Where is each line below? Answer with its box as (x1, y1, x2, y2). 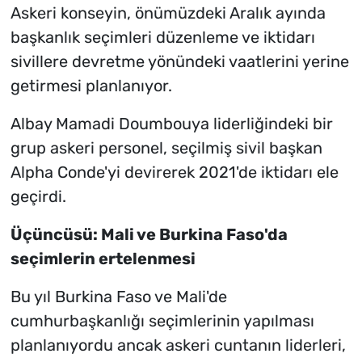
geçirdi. (10, 187, 66, 207)
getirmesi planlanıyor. (10, 76, 172, 96)
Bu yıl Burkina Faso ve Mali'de (10, 287, 227, 307)
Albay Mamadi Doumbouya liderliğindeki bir (10, 114, 333, 134)
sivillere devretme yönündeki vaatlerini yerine (10, 52, 349, 72)
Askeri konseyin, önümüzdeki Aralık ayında (10, 3, 326, 23)
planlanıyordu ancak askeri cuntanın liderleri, (10, 335, 346, 356)
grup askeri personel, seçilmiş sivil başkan (10, 138, 322, 158)
